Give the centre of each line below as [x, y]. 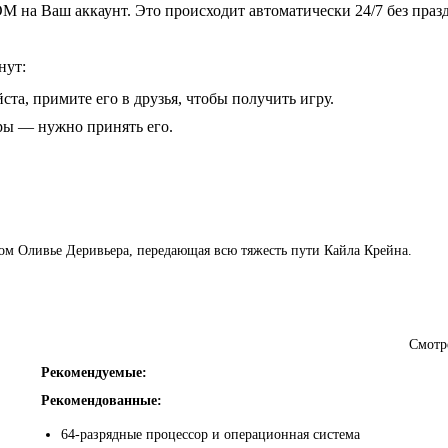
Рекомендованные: [101, 400]
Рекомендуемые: [94, 372]
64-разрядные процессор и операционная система [210, 434]
